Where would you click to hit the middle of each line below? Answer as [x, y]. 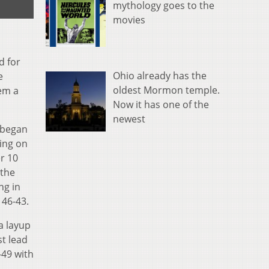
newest [129, 119]
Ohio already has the [160, 75]
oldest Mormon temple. [166, 90]
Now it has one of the [161, 104]
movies [129, 20]
